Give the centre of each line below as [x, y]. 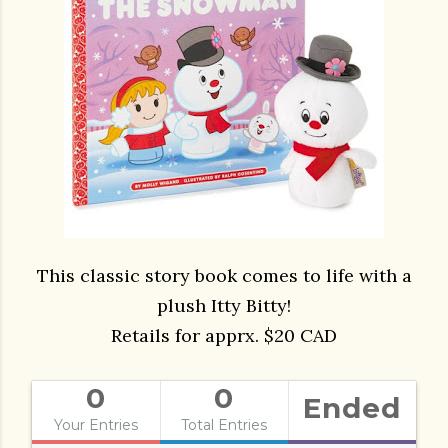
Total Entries [224, 425]
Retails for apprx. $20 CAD [224, 335]
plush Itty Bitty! [224, 305]
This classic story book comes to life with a [224, 275]
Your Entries [96, 425]
